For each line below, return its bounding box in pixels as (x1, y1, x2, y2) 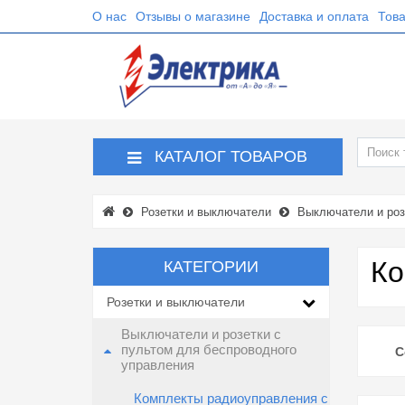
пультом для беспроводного (121, 343, 297, 357)
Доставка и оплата (259, 9, 369, 24)
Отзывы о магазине (136, 9, 250, 24)
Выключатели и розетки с (121, 327, 281, 342)
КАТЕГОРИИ (163, 257, 259, 276)
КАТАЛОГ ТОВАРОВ (155, 147, 308, 165)
